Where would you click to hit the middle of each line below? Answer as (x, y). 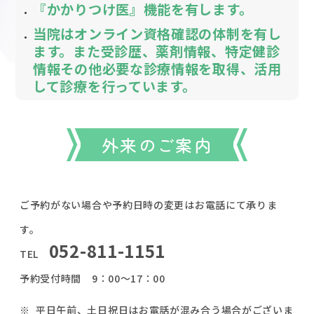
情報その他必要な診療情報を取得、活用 (157, 68)
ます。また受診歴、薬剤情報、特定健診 (157, 51)
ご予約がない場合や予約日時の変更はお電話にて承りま (148, 204)
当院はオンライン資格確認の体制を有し (157, 33)
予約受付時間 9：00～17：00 (92, 278)
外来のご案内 (157, 144)
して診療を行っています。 (115, 86)
